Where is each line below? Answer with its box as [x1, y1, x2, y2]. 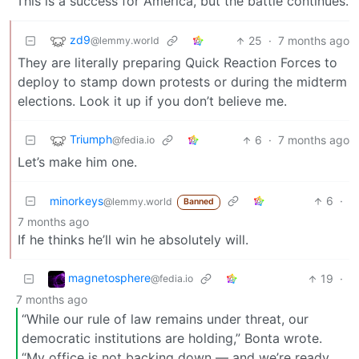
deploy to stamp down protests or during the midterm [18, 74, 347, 91]
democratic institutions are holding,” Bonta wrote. [22, 329, 322, 346]
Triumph [70, 132, 112, 147]
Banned [183, 196, 214, 208]
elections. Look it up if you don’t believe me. [18, 93, 287, 110]
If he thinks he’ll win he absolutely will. [18, 232, 248, 248]
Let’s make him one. [18, 154, 137, 171]
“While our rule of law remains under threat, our [22, 310, 309, 327]
